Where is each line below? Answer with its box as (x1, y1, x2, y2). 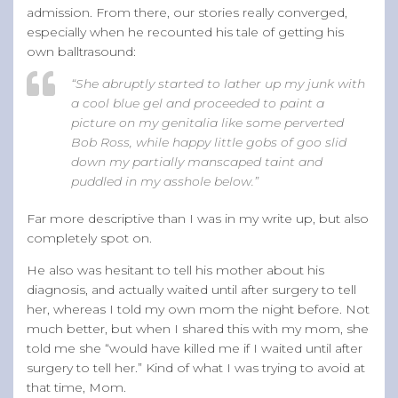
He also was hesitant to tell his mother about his (27, 261, 324, 278)
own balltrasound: (27, 43, 136, 60)
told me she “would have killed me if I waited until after (27, 339, 362, 356)
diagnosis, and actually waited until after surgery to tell (27, 281, 356, 298)
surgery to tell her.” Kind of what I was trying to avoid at (27, 359, 365, 376)
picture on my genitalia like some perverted (71, 114, 344, 131)
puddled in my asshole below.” (71, 172, 259, 189)
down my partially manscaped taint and (71, 153, 322, 170)
